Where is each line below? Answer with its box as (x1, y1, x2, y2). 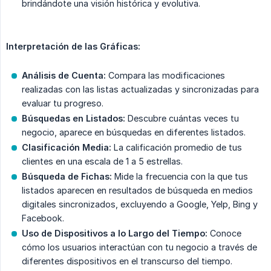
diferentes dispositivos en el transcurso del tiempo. (22, 256, 232, 267)
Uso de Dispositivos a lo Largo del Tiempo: (22, 228, 207, 239)
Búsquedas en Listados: (22, 113, 125, 124)
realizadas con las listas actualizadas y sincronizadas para (22, 84, 259, 95)
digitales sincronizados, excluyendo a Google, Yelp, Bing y (22, 199, 258, 210)
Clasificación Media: (22, 142, 111, 153)
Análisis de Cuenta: (22, 70, 106, 81)
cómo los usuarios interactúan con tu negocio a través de (22, 242, 257, 253)
